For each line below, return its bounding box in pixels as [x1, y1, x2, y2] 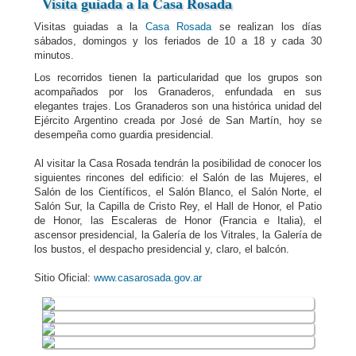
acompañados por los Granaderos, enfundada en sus [34, 86, 322, 98]
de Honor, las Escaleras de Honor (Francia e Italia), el [34, 215, 322, 226]
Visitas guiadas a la [34, 21, 145, 33]
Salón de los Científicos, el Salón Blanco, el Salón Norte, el [34, 186, 322, 198]
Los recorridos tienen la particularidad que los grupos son [34, 72, 322, 83]
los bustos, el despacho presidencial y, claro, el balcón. [34, 243, 289, 255]
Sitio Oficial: [34, 272, 94, 284]
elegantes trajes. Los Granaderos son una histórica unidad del [34, 100, 322, 112]
